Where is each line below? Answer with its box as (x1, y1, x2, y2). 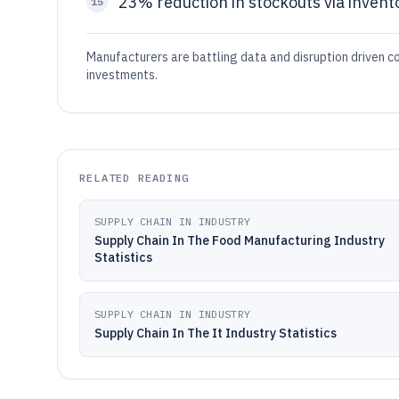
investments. (86, 67, 158, 83)
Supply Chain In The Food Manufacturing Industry (94, 232, 385, 248)
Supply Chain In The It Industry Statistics (94, 325, 337, 341)
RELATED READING (79, 171, 189, 184)
